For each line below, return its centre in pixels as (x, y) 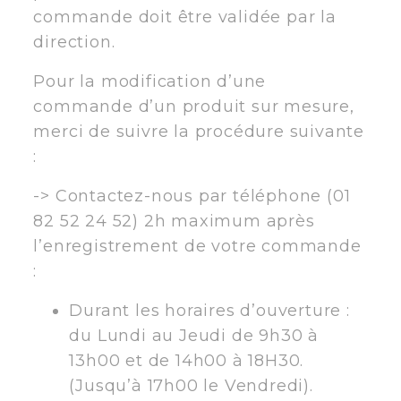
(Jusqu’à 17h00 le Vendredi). (191, 385)
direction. (74, 42)
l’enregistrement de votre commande (197, 246)
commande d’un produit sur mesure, (194, 106)
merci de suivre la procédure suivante (199, 131)
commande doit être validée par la (185, 17)
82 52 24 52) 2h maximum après (174, 221)
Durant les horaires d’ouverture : (209, 310)
